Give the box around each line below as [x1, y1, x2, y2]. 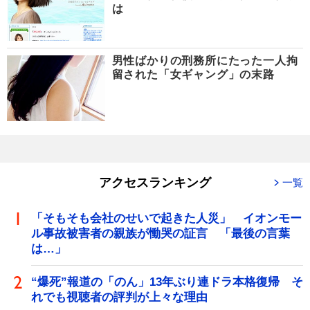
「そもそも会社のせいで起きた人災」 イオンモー [31, 211, 302, 225]
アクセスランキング [99, 175, 211, 190]
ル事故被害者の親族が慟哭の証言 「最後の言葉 [31, 226, 290, 240]
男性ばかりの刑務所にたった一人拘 [111, 55, 298, 67]
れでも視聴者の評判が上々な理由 [31, 290, 208, 304]
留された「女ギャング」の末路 [111, 69, 275, 81]
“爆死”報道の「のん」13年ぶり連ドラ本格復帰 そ [31, 275, 303, 289]
